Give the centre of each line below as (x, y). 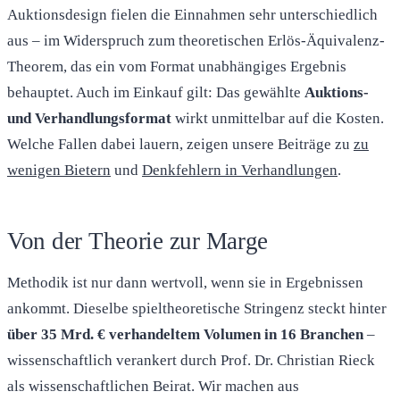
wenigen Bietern (59, 171)
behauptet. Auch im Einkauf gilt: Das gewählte (156, 93)
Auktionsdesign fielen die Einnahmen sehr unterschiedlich (192, 15)
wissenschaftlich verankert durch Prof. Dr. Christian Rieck (191, 361)
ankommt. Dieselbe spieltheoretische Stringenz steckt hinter (197, 309)
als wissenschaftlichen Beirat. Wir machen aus (153, 387)
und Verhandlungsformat (89, 119)
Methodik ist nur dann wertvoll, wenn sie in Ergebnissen (185, 283)
